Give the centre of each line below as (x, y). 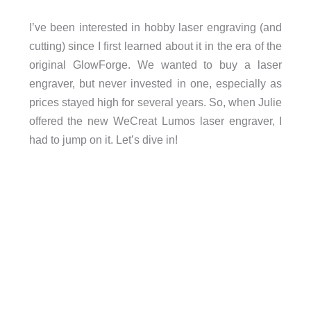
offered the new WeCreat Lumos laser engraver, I (155, 120)
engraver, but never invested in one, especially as (155, 83)
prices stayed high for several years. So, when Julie (155, 102)
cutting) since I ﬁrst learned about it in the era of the (155, 45)
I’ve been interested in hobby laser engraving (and (155, 27)
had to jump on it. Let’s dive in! (103, 139)
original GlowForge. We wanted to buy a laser (155, 64)
